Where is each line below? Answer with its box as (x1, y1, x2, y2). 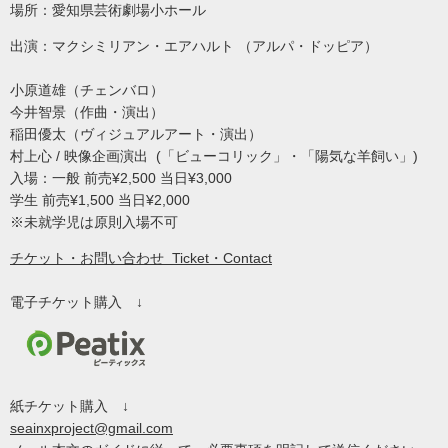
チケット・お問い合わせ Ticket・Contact (10, 250, 272, 267)
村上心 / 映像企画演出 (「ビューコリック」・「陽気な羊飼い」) (10, 148, 430, 165)
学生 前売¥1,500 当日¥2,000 (10, 192, 210, 209)
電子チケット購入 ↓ (10, 294, 143, 311)
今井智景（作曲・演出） (10, 104, 176, 121)
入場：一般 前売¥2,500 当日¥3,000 (10, 170, 252, 187)
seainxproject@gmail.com (10, 420, 173, 437)
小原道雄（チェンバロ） (10, 82, 168, 99)
